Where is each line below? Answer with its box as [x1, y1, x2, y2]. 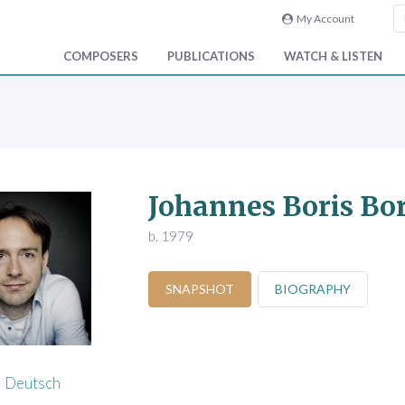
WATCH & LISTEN [284, 49, 382, 64]
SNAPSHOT [165, 281, 234, 297]
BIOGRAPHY [274, 281, 351, 297]
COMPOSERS [63, 49, 138, 64]
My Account [292, 12, 354, 25]
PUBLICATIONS [167, 49, 255, 64]
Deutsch [5, 373, 61, 393]
